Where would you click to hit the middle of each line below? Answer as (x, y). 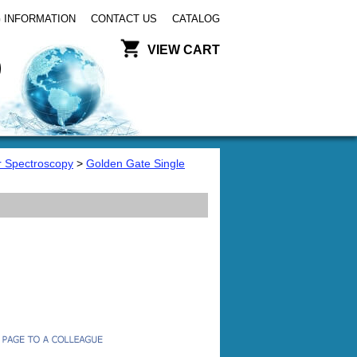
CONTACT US (124, 19)
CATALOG (196, 19)
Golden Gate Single (135, 163)
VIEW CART (184, 50)
